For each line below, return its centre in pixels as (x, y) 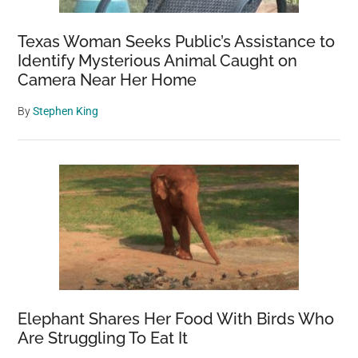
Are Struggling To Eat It (103, 338)
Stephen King (66, 111)
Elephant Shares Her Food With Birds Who (176, 318)
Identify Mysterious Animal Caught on (158, 60)
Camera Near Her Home (107, 80)
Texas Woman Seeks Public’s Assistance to (177, 41)
